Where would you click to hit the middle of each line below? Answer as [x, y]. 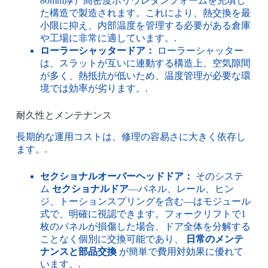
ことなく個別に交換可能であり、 [113, 239]
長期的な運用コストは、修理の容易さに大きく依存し [131, 136]
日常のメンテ [214, 239]
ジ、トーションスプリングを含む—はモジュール [145, 201]
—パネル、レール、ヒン [181, 188]
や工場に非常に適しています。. [108, 38]
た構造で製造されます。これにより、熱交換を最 [145, 13]
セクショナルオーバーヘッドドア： [116, 176]
